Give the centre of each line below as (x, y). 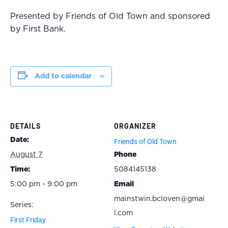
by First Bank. (38, 29)
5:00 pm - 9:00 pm (44, 184)
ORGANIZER (135, 126)
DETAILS (25, 126)
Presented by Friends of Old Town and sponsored (110, 16)
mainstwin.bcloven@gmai (159, 199)
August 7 (26, 154)
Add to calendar (63, 76)
